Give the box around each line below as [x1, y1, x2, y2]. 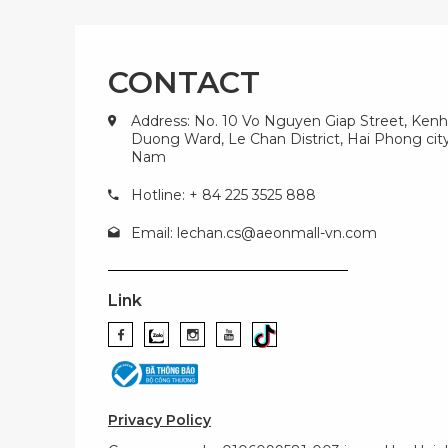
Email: [131, 224, 177, 242]
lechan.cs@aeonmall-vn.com [177, 224, 377, 242]
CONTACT [108, 64, 260, 101]
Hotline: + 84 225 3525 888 [131, 186, 316, 204]
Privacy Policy [108, 411, 211, 429]
